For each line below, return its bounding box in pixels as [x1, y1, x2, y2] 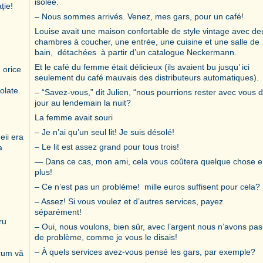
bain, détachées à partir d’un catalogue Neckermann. [35, 47, 237, 57]
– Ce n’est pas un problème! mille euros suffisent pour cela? [35, 181, 260, 191]
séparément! [35, 207, 82, 217]
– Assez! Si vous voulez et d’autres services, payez [35, 196, 223, 206]
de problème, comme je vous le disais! [35, 232, 177, 242]
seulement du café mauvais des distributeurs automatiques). [35, 72, 259, 82]
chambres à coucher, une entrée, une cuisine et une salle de [35, 36, 259, 46]
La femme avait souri [35, 112, 113, 122]
